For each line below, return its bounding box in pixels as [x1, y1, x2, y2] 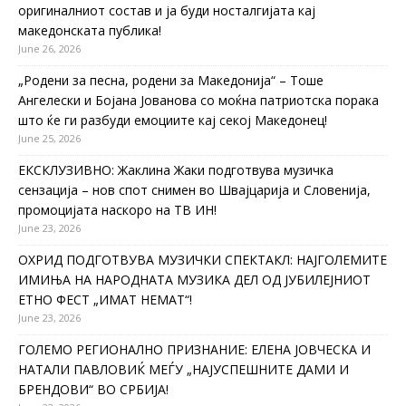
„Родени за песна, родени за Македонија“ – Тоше [18, 71, 324, 89]
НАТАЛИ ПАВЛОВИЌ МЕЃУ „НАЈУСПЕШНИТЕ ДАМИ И [18, 360, 349, 378]
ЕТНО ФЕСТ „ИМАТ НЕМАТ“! [18, 290, 192, 308]
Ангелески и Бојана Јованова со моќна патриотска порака [18, 91, 379, 109]
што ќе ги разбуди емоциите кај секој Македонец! [18, 111, 327, 129]
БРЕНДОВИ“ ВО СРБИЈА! [18, 380, 169, 398]
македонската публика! [18, 21, 161, 39]
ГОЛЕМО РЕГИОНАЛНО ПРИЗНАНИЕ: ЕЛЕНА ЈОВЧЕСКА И [18, 340, 371, 358]
